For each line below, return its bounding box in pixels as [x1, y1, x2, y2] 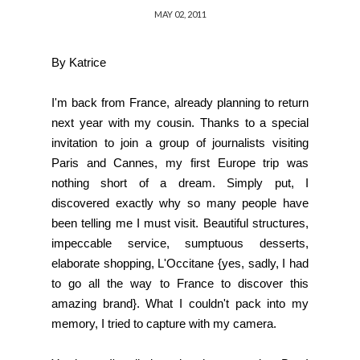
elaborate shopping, [51, 256, 158, 270]
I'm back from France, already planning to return [51, 95, 309, 109]
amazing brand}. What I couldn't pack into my [51, 296, 309, 310]
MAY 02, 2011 [153, 8, 207, 19]
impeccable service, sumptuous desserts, [51, 235, 309, 250]
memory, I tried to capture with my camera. [51, 316, 280, 330]
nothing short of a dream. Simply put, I [51, 175, 309, 190]
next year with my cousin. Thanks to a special [51, 115, 309, 129]
